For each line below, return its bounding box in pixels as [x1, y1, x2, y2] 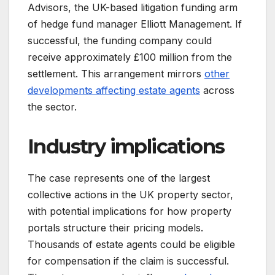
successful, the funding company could [28, 34, 212, 47]
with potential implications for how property [28, 205, 231, 218]
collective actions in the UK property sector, [28, 188, 233, 201]
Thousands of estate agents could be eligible [28, 238, 235, 251]
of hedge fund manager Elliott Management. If [28, 18, 242, 31]
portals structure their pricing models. [28, 222, 203, 234]
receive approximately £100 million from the [28, 51, 232, 64]
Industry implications [28, 134, 225, 159]
